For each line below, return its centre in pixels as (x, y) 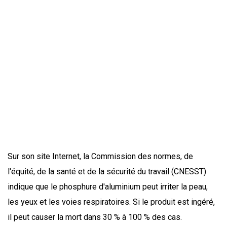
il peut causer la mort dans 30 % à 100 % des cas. (96, 217)
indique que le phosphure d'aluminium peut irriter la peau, (108, 187)
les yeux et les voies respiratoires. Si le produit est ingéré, (111, 202)
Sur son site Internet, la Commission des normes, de (100, 157)
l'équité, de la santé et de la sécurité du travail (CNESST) (107, 172)
